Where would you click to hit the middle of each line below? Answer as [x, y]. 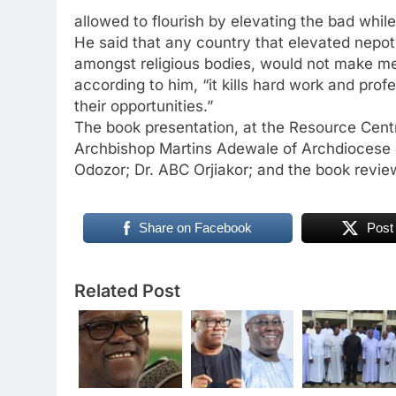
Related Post [127, 291]
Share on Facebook [195, 228]
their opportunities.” [144, 106]
